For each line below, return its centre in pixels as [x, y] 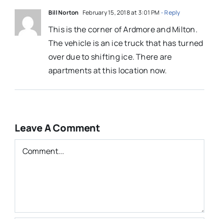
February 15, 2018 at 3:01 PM [120, 13]
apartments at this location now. [108, 71]
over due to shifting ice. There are [110, 57]
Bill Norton [64, 13]
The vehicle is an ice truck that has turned [126, 43]
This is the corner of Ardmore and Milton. [123, 30]
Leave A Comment [57, 128]
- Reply [170, 13]
